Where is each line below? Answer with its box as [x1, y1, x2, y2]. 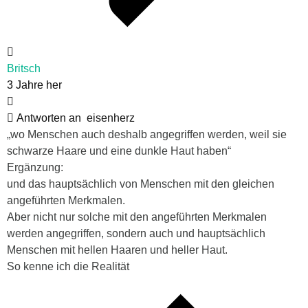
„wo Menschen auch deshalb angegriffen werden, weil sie [7, 129, 287, 141]
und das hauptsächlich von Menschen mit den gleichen [7, 178, 274, 190]
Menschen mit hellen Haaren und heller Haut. [7, 244, 228, 256]
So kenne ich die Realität [7, 261, 129, 273]
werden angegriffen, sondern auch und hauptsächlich [7, 228, 265, 240]
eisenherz [87, 112, 135, 124]
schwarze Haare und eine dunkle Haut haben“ [7, 145, 231, 157]
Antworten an [14, 112, 87, 124]
